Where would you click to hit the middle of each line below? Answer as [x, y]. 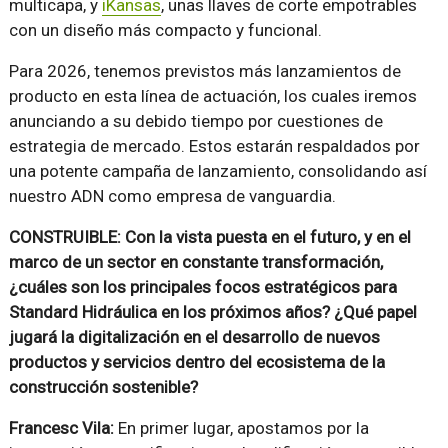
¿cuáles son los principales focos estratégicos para [202, 287]
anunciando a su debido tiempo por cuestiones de [195, 121]
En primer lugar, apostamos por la [243, 428]
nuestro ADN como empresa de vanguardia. [172, 196]
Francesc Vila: [63, 428]
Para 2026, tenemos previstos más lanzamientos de [204, 71]
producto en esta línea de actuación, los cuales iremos [212, 96]
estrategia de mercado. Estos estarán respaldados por [214, 146]
